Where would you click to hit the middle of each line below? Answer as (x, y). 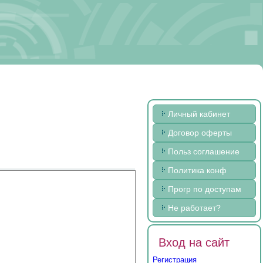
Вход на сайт (194, 242)
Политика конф (197, 170)
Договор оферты (200, 132)
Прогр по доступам (205, 189)
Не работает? (194, 208)
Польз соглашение (204, 151)
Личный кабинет (199, 114)
